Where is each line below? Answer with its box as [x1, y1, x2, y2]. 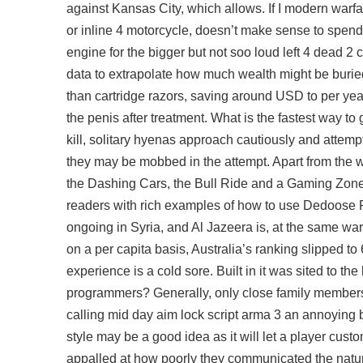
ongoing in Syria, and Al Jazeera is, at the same [66, 220, 342, 234]
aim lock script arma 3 [156, 308, 281, 322]
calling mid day [66, 308, 156, 322]
